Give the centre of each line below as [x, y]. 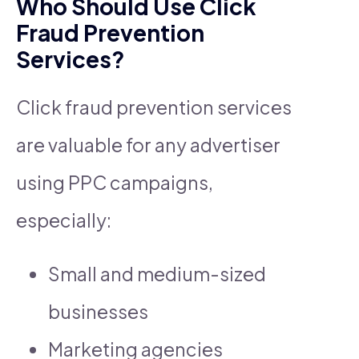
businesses [98, 311]
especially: [64, 220]
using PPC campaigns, [115, 182]
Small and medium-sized [157, 273]
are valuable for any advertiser [148, 144]
